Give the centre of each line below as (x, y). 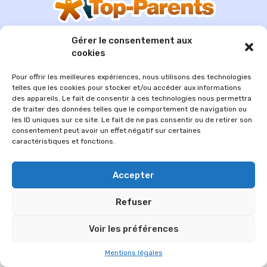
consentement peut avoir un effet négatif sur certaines (106, 131)
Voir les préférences (133, 229)
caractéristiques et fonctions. (63, 141)
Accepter (133, 175)
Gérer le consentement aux (132, 41)
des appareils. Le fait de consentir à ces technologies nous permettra (132, 98)
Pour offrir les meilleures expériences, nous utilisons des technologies (132, 77)
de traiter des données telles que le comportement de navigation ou (129, 109)
